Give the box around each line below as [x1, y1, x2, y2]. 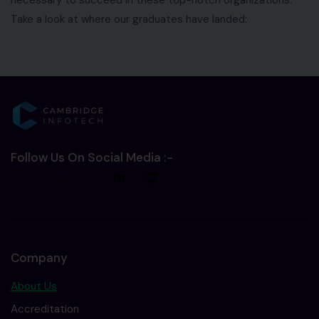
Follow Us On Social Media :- [11, 149, 173, 165]
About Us [11, 278, 57, 293]
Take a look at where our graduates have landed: [11, 11, 247, 26]
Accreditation [11, 301, 79, 316]
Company [11, 249, 68, 266]
